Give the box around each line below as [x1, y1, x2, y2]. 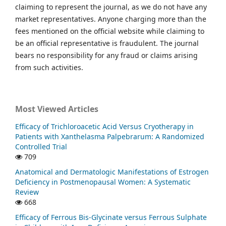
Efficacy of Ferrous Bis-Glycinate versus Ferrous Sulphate [15, 212, 207, 222]
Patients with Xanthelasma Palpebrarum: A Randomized [15, 131, 204, 141]
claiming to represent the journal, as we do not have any [15, 2, 207, 12]
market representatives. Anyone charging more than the [15, 14, 206, 24]
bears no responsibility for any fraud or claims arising [15, 50, 198, 60]
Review [15, 187, 39, 197]
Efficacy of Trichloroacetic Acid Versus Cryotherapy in [15, 121, 194, 131]
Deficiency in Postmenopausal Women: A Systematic [15, 177, 191, 187]
